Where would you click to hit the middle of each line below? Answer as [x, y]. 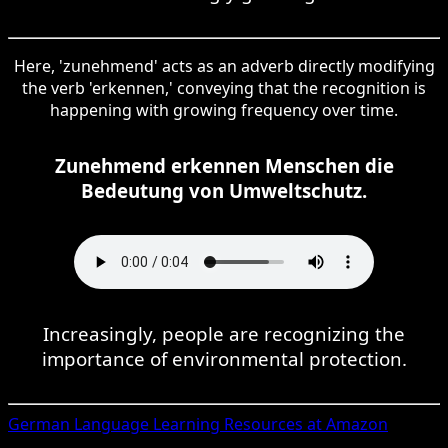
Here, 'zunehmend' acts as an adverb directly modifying [224, 65]
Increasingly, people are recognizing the [224, 333]
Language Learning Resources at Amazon [229, 423]
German [39, 423]
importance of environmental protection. [224, 358]
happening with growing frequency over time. [224, 109]
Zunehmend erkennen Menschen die [224, 165]
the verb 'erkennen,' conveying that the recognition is [224, 87]
